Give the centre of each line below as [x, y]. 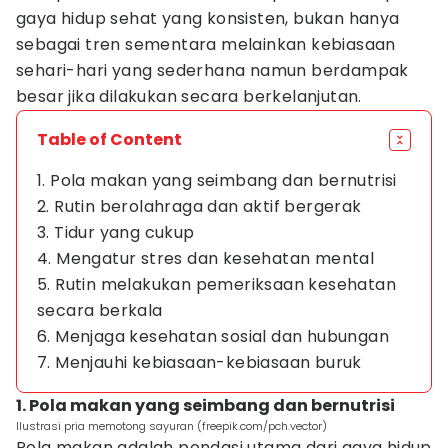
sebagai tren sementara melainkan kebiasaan [206, 44]
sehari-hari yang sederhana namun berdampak [212, 70]
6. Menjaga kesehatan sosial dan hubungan [213, 336]
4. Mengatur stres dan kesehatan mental [206, 258]
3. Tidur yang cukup [116, 232]
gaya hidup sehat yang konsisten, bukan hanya [208, 18]
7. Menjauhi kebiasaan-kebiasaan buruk [199, 362]
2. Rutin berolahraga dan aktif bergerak [199, 206]
